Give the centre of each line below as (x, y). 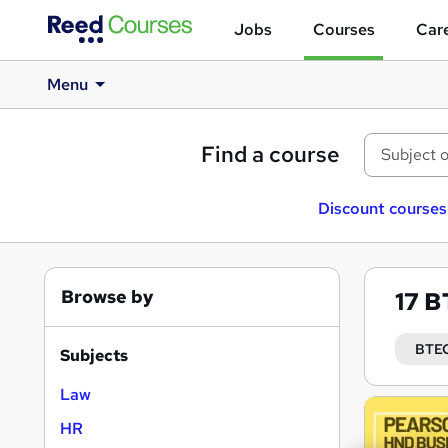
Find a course (270, 154)
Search (404, 408)
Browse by (107, 296)
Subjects (94, 355)
